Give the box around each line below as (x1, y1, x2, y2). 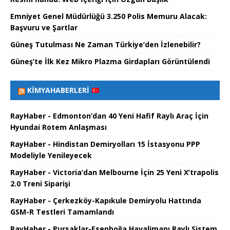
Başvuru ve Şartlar (10, 23, 78, 33)
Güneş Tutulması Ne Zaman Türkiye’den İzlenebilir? (10, 40, 201, 50)
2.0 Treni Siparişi (10, 179, 70, 189)
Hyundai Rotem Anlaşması (10, 122, 107, 132)
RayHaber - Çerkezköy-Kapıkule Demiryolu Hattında (10, 196, 201, 206)
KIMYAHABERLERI (27, 85, 91, 95)
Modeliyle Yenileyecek (10, 150, 92, 161)
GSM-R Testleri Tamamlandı (10, 207, 114, 217)
